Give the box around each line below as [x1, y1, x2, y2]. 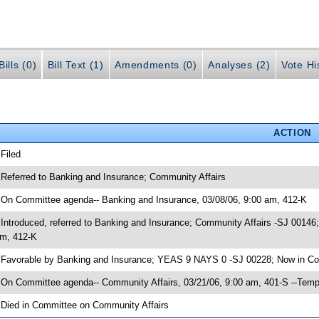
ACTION [273, 127, 311, 138]
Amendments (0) [115, 59, 197, 71]
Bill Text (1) [47, 59, 104, 71]
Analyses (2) [208, 59, 271, 71]
